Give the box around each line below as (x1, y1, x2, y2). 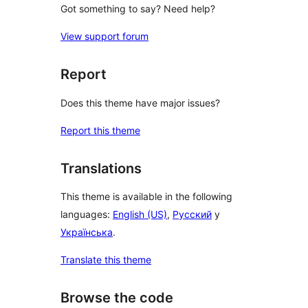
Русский (173, 208, 212, 221)
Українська (60, 226, 113, 239)
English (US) (113, 208, 167, 221)
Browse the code (60, 289, 173, 307)
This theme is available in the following (60, 190, 232, 203)
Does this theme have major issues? (60, 96, 220, 109)
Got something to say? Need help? (60, 3, 215, 15)
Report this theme (60, 124, 140, 136)
